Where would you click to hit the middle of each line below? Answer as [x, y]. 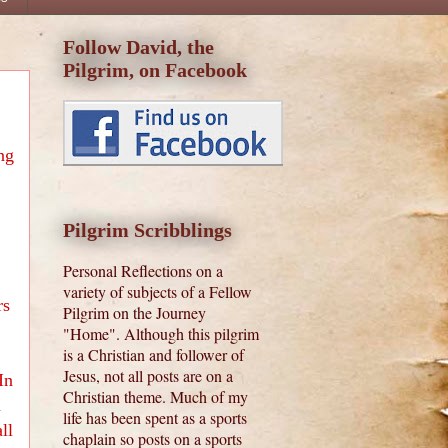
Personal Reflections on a [143, 271]
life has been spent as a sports [155, 418]
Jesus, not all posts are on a [148, 376]
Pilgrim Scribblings [147, 230]
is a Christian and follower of [153, 355]
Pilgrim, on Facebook [155, 70]
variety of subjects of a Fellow [157, 292]
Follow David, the [138, 47]
